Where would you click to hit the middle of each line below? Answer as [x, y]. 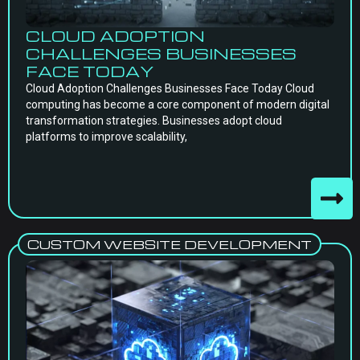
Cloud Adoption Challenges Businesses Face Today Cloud [170, 88]
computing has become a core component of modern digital [178, 104]
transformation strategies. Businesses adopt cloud [154, 121]
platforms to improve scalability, [106, 137]
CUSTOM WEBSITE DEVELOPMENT [170, 244]
